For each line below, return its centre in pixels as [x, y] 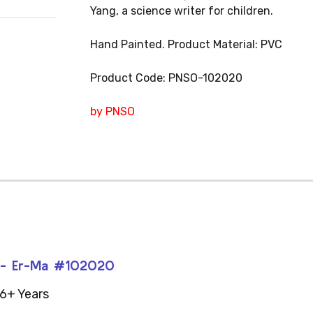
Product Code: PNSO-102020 [166, 78]
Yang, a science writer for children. [181, 11]
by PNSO [112, 111]
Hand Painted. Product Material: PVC [186, 44]
